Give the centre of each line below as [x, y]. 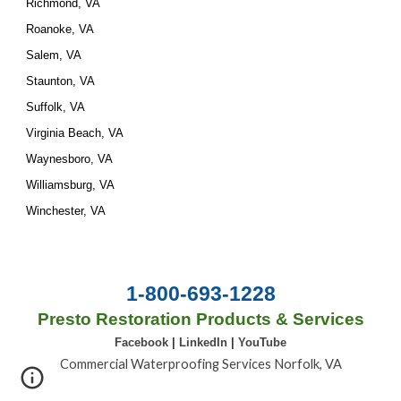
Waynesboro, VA [70, 159]
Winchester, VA [66, 211]
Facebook [143, 342]
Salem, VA [54, 55]
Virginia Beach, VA [75, 133]
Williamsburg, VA [71, 185]
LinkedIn [205, 342]
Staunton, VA [61, 81]
